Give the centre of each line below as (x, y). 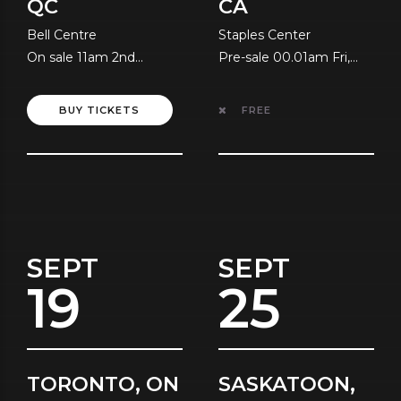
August (50, 80)
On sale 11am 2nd (81, 58)
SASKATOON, (287, 384)
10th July (246, 80)
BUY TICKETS (100, 111)
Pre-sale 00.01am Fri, (284, 58)
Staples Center (264, 35)
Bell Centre (62, 35)
